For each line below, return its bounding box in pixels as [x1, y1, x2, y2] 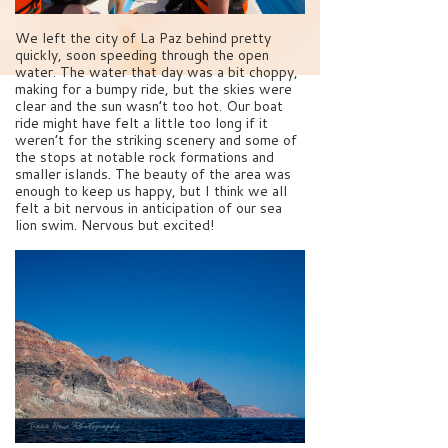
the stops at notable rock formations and [15, 146, 274, 167]
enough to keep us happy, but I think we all [15, 180, 287, 201]
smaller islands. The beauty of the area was [15, 163, 291, 184]
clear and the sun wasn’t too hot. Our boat [15, 95, 283, 116]
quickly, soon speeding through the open [15, 44, 269, 65]
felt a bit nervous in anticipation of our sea [15, 197, 282, 218]
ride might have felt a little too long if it [15, 112, 268, 133]
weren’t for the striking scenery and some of [15, 129, 297, 150]
